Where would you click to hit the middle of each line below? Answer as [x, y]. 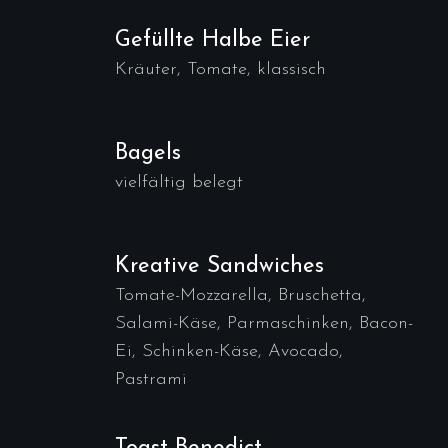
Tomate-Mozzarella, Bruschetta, [240, 295]
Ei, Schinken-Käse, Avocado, [229, 351]
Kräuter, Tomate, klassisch [220, 69]
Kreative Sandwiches [219, 266]
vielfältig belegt [179, 182]
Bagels [148, 153]
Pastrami [151, 379]
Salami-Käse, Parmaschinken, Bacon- [264, 323]
